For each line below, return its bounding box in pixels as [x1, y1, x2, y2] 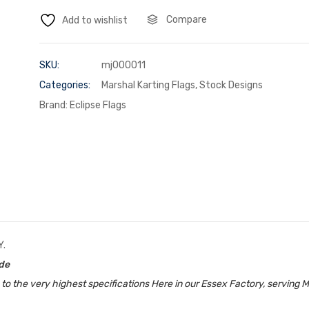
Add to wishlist [61, 14, 128, 27]
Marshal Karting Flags [101, 79, 195, 92]
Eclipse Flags [69, 99, 126, 112]
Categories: [39, 79, 90, 92]
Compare [166, 14, 207, 26]
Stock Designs [199, 79, 263, 92]
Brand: [39, 99, 70, 112]
